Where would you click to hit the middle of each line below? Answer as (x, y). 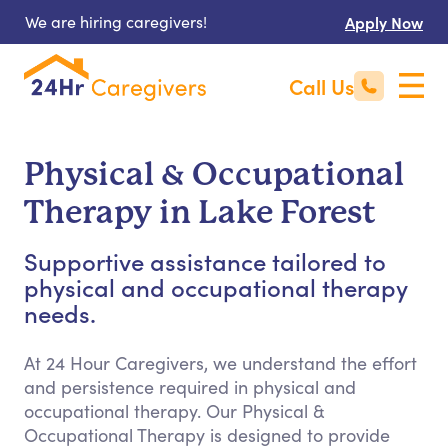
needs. (60, 312)
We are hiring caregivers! (116, 21)
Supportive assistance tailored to (205, 260)
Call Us (321, 86)
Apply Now (384, 22)
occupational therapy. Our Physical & (174, 411)
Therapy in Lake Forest (200, 212)
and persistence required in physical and (190, 387)
